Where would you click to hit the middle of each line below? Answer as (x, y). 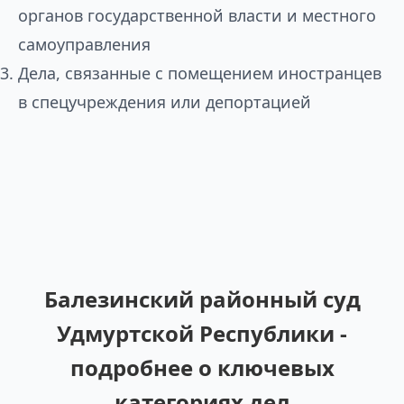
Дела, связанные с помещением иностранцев (200, 73)
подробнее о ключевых (202, 367)
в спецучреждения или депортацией (165, 102)
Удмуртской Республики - (202, 333)
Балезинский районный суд (202, 299)
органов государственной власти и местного (197, 15)
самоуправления (84, 44)
